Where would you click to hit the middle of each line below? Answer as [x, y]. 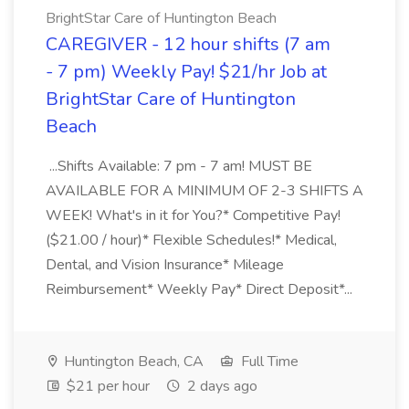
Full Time [268, 362]
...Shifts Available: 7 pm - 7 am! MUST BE [179, 166]
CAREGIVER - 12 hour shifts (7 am [188, 44]
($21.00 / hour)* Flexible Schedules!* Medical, [191, 240]
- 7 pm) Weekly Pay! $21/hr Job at [186, 72]
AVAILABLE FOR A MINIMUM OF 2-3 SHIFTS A [204, 191]
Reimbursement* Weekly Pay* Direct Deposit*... [201, 289]
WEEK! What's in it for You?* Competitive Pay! [193, 215]
